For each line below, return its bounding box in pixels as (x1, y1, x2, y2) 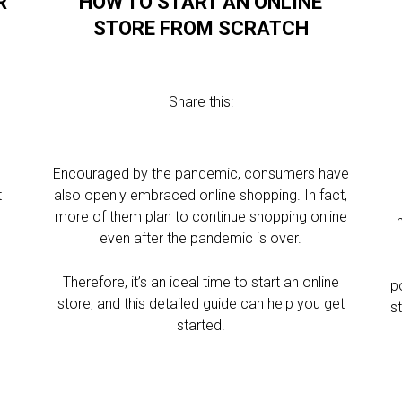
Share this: (168, 93, 233, 110)
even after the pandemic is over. (100, 230, 302, 247)
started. (176, 317, 225, 334)
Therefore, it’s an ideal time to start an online (62, 274, 339, 291)
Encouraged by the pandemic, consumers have (52, 165, 349, 182)
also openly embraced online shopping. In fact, (54, 187, 348, 204)
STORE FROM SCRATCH (92, 17, 309, 39)
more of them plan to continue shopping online (54, 208, 347, 225)
